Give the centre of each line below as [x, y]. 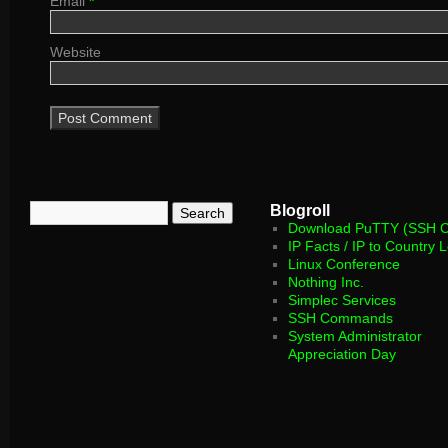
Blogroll [300, 210]
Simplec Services [342, 300]
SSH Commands [341, 318]
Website [75, 52]
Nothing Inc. [326, 282]
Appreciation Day [342, 354]
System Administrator [355, 336]
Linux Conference [344, 264]
